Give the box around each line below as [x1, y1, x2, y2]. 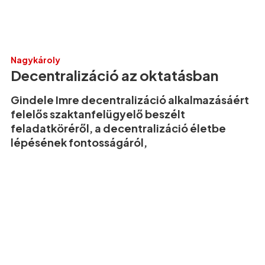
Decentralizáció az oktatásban [11, 66, 218, 84]
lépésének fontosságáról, [11, 135, 147, 149]
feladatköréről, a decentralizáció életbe [11, 121, 226, 135]
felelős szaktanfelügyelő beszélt [11, 106, 185, 121]
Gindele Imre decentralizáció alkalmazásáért [11, 92, 249, 106]
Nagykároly [11, 54, 60, 65]
